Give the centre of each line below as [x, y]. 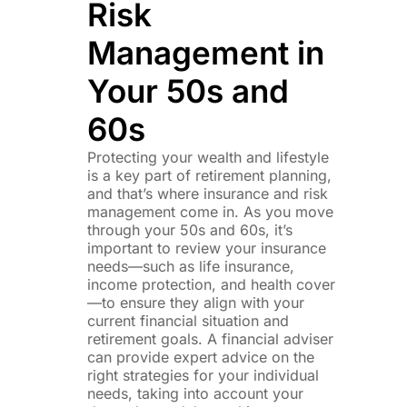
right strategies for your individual [203, 375]
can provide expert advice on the [201, 357]
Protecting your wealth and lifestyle [208, 157]
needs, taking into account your [196, 393]
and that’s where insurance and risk [208, 193]
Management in [206, 52]
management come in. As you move [211, 211]
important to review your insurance [207, 248]
